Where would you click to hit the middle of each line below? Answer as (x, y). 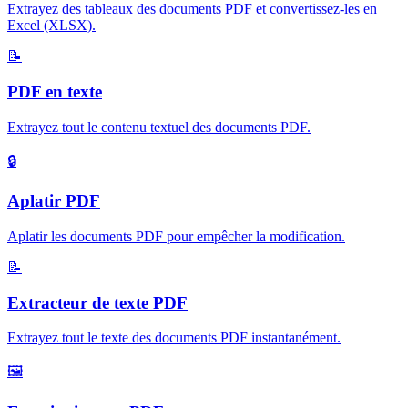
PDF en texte (55, 91)
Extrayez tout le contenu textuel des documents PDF (157, 127)
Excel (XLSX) (50, 25)
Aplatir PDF (54, 201)
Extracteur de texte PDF (97, 302)
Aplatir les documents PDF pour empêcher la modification (174, 236)
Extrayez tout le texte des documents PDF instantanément (172, 338)
